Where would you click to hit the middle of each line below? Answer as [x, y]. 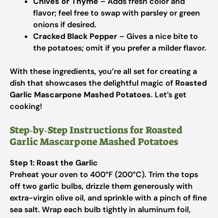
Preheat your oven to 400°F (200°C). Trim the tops [104, 174]
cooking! [26, 106]
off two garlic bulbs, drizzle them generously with [101, 186]
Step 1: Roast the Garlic [54, 163]
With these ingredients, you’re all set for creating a [103, 71]
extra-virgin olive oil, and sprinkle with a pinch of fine [108, 198]
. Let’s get [169, 95]
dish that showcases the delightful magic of [92, 83]
